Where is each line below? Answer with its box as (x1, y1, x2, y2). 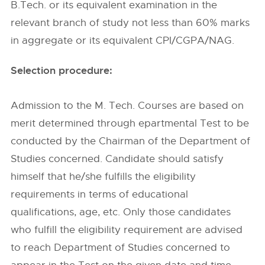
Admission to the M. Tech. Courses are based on (11, 99, 244, 112)
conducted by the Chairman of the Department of (11, 135, 251, 147)
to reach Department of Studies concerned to (11, 241, 231, 254)
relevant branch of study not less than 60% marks (11, 17, 250, 29)
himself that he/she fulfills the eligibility (11, 170, 196, 183)
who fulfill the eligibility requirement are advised (11, 224, 243, 236)
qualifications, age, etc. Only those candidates (11, 206, 231, 218)
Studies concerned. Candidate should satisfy (11, 153, 224, 165)
